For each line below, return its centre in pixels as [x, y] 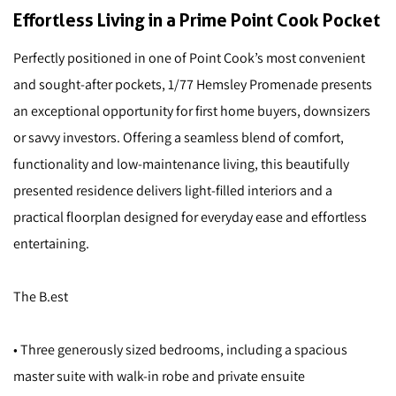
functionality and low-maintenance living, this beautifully [181, 164]
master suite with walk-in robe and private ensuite [159, 376]
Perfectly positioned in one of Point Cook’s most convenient [189, 58]
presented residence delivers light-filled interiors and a [173, 190]
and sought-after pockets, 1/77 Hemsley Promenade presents [193, 84]
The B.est [41, 297]
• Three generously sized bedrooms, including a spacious [180, 350]
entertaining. [51, 244]
